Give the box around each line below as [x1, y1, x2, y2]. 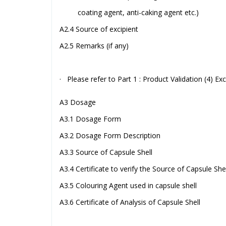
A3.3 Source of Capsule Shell [60, 147, 152, 157]
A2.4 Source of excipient [60, 24, 138, 34]
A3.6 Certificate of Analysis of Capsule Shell [60, 197, 200, 207]
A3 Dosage [60, 97, 96, 107]
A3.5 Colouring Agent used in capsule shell [60, 180, 197, 190]
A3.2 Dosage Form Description [60, 130, 160, 140]
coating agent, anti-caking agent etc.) [60, 7, 199, 17]
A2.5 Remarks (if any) [60, 40, 129, 50]
